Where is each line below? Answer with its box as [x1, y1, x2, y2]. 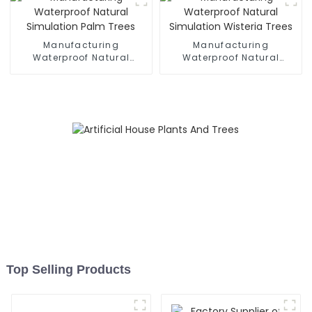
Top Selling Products [6, 263, 131, 277]
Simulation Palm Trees [24, 63, 139, 76]
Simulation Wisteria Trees [166, 63, 296, 76]
